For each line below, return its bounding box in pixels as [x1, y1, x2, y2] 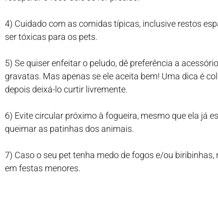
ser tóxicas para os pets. [5, 32, 97, 42]
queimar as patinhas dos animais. [5, 124, 134, 134]
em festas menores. [5, 163, 80, 173]
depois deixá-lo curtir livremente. [5, 84, 127, 94]
